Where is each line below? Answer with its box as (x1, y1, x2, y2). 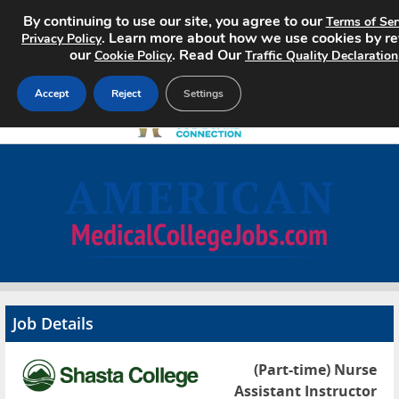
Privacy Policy (21, 30, 102, 47)
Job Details (12, 313, 94, 334)
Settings (183, 86, 224, 101)
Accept (35, 86, 69, 101)
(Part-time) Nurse (254, 360, 377, 379)
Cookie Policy (94, 47, 172, 64)
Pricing (18, 281, 77, 305)
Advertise (18, 324, 98, 348)
